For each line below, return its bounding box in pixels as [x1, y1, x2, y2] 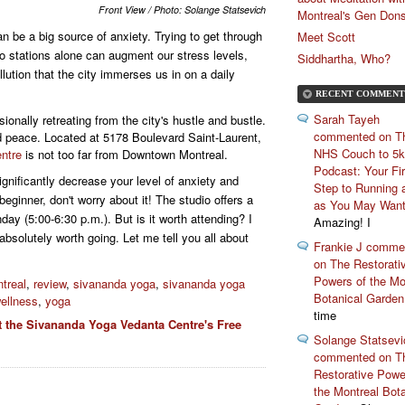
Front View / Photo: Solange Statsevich [99, 3, 266, 17]
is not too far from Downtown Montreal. [22, 145, 228, 163]
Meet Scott [297, 28, 355, 46]
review [33, 275, 67, 293]
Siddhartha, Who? [297, 50, 391, 68]
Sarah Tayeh [314, 110, 380, 128]
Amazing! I [314, 213, 371, 231]
